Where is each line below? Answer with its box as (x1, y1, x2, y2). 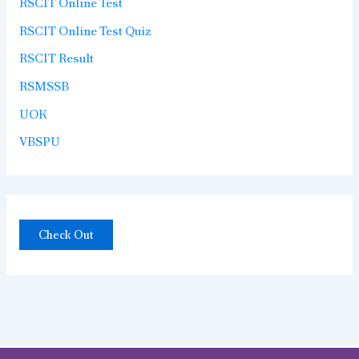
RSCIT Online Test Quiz (18, 22, 151, 39)
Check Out (38, 226, 94, 242)
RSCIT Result (18, 50, 94, 67)
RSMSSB (18, 78, 69, 95)
